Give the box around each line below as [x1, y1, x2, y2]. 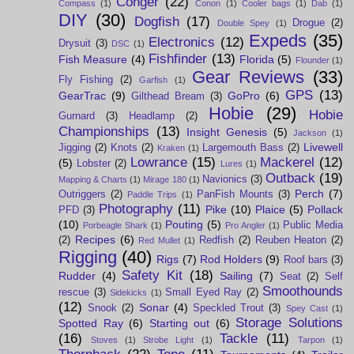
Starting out [149, 316, 210, 330]
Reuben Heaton [254, 234, 327, 246]
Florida [239, 52, 274, 66]
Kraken [157, 142, 185, 153]
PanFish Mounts [196, 188, 273, 200]
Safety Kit [122, 267, 183, 283]
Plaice [255, 202, 285, 216]
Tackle [219, 330, 258, 346]
